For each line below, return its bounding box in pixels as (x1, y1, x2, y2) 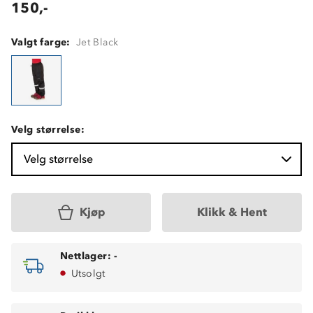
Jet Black (75, 36, 119, 48)
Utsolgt (71, 267, 105, 279)
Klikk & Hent (197, 205, 267, 219)
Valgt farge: (11, 36, 71, 48)
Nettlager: (60, 249, 112, 262)
